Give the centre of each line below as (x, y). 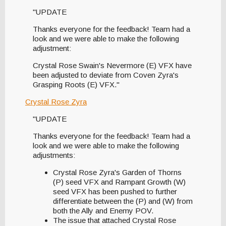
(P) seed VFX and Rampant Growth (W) (119, 182)
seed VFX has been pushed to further (115, 192)
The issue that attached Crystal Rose (115, 220)
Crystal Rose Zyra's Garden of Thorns (117, 173)
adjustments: (55, 155)
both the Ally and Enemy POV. (103, 211)
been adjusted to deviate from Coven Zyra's (106, 75)
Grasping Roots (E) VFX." (76, 85)
